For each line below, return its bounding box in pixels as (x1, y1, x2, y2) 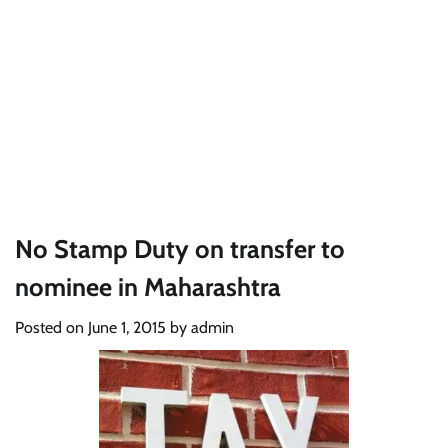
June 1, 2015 (88, 318, 166, 337)
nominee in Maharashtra (15, 271, 281, 302)
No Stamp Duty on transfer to (15, 233, 345, 264)
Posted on (15, 318, 88, 337)
